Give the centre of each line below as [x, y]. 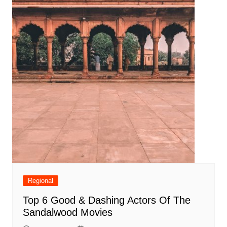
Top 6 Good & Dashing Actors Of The [106, 200]
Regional [40, 181]
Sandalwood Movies [67, 213]
